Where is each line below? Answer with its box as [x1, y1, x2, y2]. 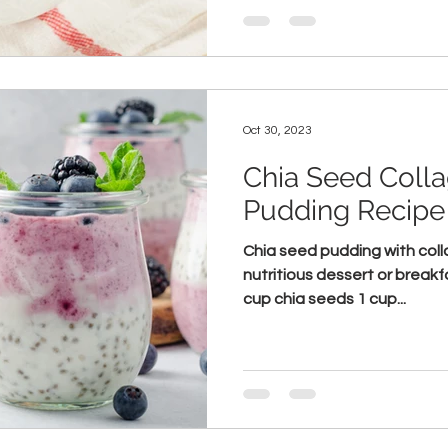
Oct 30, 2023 [243, 124, 312, 137]
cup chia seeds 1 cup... [243, 290, 406, 307]
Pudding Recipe [243, 193, 445, 227]
